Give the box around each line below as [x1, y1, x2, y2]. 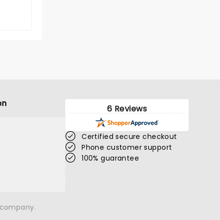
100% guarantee [82, 153, 139, 163]
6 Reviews [107, 103, 147, 114]
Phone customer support [82, 142, 172, 152]
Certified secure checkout [82, 132, 177, 141]
